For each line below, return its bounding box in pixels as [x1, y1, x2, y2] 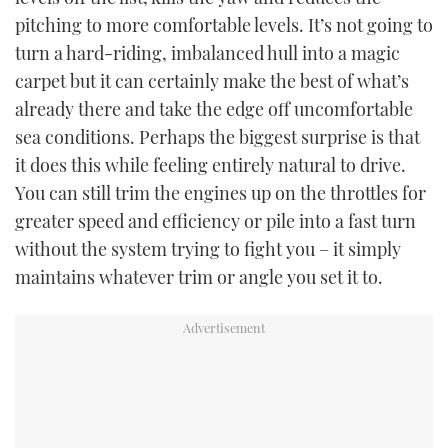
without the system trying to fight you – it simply [15, 237, 401, 262]
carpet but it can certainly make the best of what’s [15, 69, 409, 94]
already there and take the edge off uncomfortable [15, 97, 413, 122]
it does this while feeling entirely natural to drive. [15, 153, 406, 178]
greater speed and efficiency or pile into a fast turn [15, 209, 416, 234]
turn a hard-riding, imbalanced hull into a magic [15, 41, 400, 66]
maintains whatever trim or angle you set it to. [15, 265, 383, 290]
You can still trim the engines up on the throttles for [15, 181, 426, 206]
